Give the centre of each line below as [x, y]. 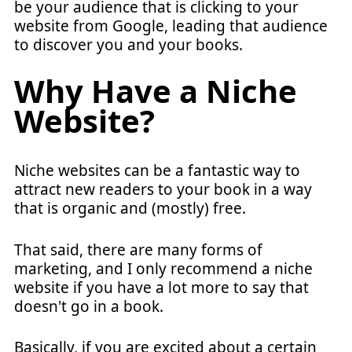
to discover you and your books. [128, 44]
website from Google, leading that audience [171, 26]
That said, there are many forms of [138, 249]
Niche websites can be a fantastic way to [157, 170]
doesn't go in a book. [89, 306]
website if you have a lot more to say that [161, 287]
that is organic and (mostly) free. [130, 208]
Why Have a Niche [156, 91]
